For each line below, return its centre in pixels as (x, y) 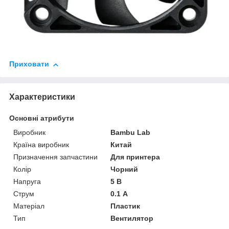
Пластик (125, 206)
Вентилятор (132, 219)
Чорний (124, 169)
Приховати (29, 64)
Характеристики (42, 97)
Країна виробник (41, 145)
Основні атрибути (42, 118)
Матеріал (29, 206)
